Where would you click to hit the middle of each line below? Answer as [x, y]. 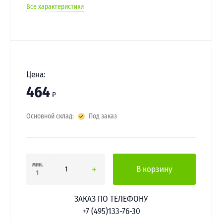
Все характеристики [55, 7]
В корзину [154, 169]
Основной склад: [50, 116]
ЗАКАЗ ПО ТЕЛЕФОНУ [111, 199]
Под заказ [103, 116]
